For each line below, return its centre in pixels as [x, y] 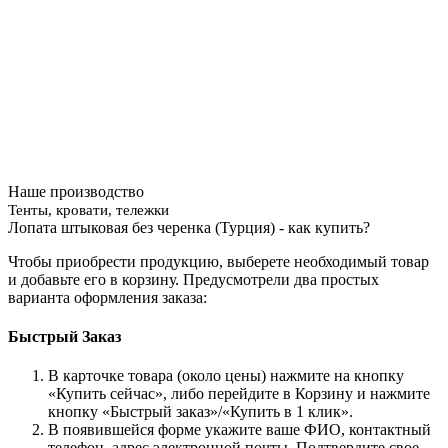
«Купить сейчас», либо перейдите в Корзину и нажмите [239, 394]
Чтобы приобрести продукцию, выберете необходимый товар [218, 261]
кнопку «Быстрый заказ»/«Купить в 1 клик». [200, 412]
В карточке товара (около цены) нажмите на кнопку [226, 376]
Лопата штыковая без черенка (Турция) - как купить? [189, 227]
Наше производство [76, 191]
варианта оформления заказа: [107, 297]
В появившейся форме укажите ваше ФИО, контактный [239, 430]
